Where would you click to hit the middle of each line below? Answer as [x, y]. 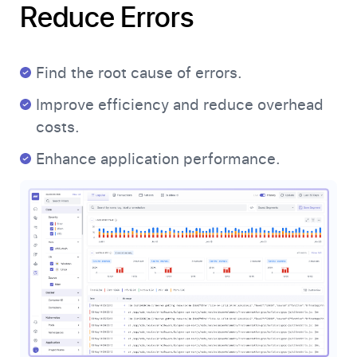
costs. [58, 127]
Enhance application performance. [158, 159]
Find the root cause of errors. [139, 73]
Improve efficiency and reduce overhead [180, 105]
